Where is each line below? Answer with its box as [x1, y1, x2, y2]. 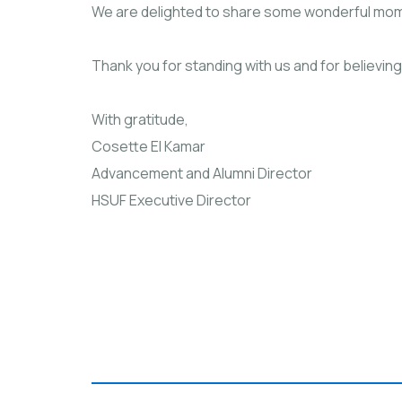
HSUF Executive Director [92, 189, 251, 210]
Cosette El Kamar [92, 135, 205, 156]
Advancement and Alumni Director [92, 162, 312, 183]
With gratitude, [92, 109, 188, 129]
